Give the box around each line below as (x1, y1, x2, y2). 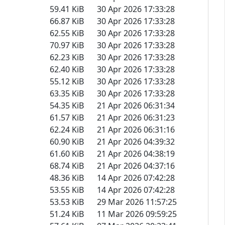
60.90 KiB (50, 136, 84, 147)
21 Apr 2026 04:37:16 (97, 160, 175, 171)
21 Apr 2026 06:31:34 (97, 99, 175, 111)
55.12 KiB (50, 75, 84, 87)
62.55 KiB (50, 27, 84, 39)
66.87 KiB (50, 15, 84, 27)
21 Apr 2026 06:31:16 (97, 124, 175, 135)
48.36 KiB (50, 172, 84, 183)
